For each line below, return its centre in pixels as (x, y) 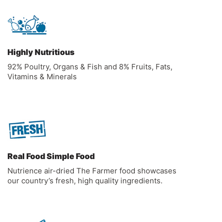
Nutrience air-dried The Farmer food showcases (92, 170)
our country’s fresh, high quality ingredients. (85, 180)
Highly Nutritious (41, 52)
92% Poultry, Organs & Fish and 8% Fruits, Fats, (90, 66)
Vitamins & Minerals (42, 76)
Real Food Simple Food (51, 156)
